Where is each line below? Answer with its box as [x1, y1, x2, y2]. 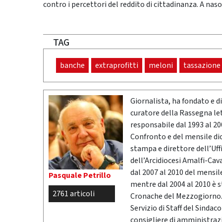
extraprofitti [95, 60, 138, 71]
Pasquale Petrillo [49, 170, 111, 181]
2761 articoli [53, 188, 95, 200]
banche [60, 60, 85, 71]
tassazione [183, 60, 221, 71]
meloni [149, 60, 173, 71]
